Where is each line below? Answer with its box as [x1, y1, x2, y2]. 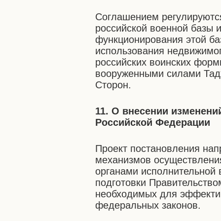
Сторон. [95, 79, 132, 90]
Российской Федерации [95, 117, 211, 128]
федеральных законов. [95, 200, 201, 211]
